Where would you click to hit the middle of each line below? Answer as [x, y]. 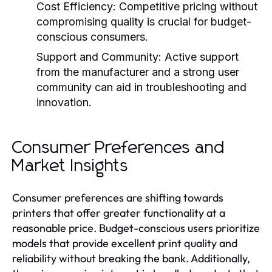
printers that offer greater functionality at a [119, 212]
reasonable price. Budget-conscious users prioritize [136, 228]
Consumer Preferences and [119, 148]
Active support [200, 56]
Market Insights [70, 166]
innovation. [64, 102]
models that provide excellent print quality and [125, 243]
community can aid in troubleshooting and [141, 87]
